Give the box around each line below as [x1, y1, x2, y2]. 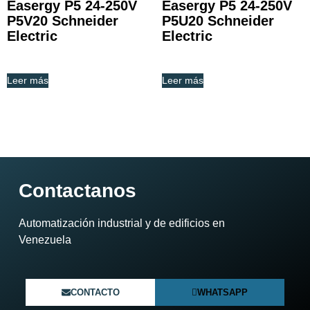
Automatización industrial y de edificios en [19, 217, 225, 229]
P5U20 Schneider [162, 12, 274, 28]
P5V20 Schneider [7, 12, 118, 28]
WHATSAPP [197, 287, 248, 298]
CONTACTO [70, 287, 120, 298]
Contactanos [19, 179, 136, 201]
